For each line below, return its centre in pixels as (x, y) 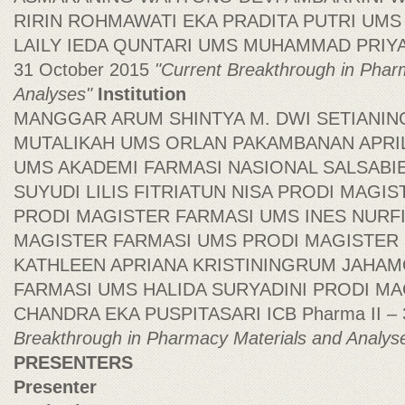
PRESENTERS (73, 363)
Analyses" (56, 94)
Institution (142, 94)
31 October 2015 (84, 70)
